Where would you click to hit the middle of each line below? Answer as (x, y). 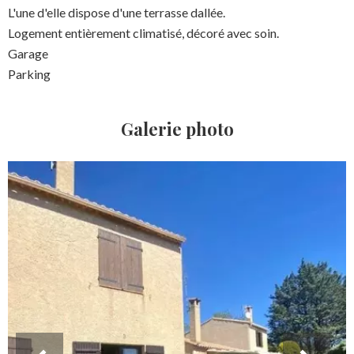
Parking (29, 74)
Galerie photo (177, 129)
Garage (28, 53)
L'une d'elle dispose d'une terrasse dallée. (117, 12)
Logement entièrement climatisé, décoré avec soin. (143, 33)
